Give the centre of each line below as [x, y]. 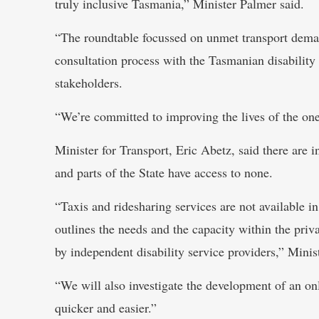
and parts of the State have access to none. [164, 172]
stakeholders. [89, 82]
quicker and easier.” [106, 307]
